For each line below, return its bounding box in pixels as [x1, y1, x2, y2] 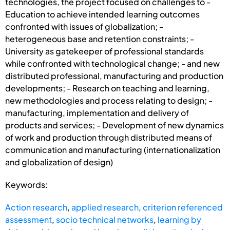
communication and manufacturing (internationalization [5, 144, 220, 155]
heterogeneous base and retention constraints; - [5, 33, 194, 44]
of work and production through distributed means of [5, 131, 212, 143]
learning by [158, 214, 201, 225]
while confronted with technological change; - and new [5, 57, 220, 69]
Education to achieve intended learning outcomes [5, 8, 200, 20]
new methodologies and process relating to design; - [5, 94, 213, 106]
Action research [5, 201, 67, 213]
